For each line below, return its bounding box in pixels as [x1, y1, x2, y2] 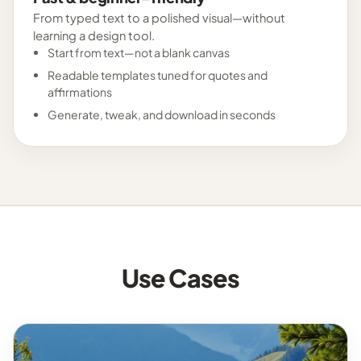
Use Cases [122, 261, 239, 293]
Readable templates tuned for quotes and [47, 67, 268, 82]
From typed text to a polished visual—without [33, 10, 285, 25]
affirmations [47, 84, 112, 99]
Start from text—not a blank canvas [47, 44, 230, 60]
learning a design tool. [33, 27, 155, 43]
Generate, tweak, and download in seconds [47, 106, 276, 122]
